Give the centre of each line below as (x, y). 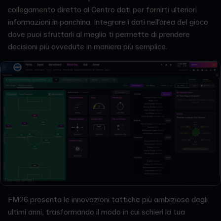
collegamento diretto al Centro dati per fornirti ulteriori (102, 10)
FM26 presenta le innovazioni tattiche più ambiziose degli (108, 200)
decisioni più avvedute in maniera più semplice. (89, 47)
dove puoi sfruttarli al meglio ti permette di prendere (99, 34)
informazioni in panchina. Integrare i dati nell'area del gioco (108, 22)
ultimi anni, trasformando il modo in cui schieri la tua (96, 212)
